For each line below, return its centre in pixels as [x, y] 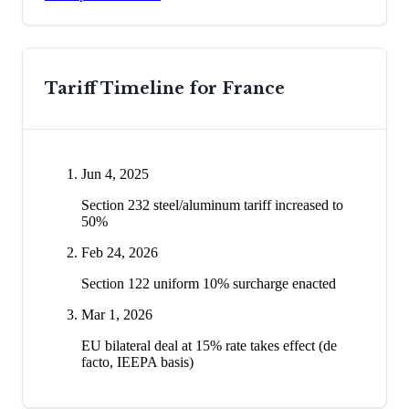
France [253, 88]
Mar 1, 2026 [117, 314]
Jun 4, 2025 [115, 173]
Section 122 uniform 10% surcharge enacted [209, 283]
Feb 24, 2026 [120, 252]
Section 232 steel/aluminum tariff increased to [212, 204]
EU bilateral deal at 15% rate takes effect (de [209, 345]
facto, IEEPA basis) [137, 362]
